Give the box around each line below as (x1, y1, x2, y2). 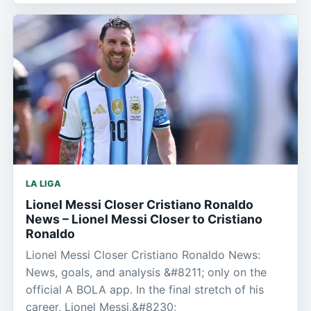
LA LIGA (26, 178, 61, 189)
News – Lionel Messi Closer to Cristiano (26, 211, 262, 226)
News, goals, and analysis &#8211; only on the (26, 264, 267, 279)
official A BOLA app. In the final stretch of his (26, 282, 264, 296)
